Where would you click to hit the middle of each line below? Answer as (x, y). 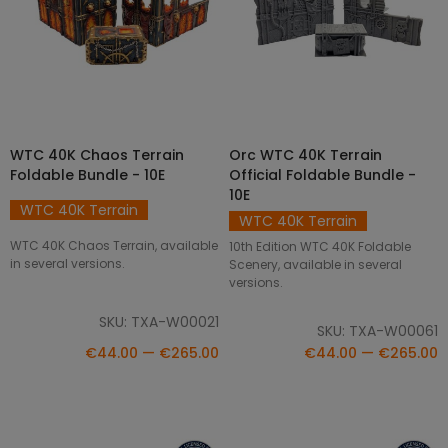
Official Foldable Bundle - (322, 174)
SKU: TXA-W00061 (377, 331)
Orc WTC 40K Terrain (305, 154)
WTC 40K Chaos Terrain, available (114, 245)
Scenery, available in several (315, 264)
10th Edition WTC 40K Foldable (320, 246)
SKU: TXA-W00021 (159, 321)
